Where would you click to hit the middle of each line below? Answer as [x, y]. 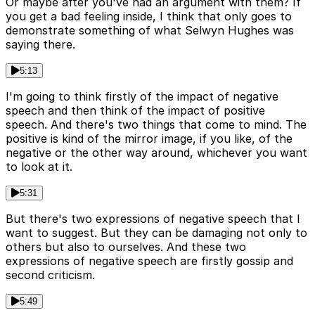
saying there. [40, 45]
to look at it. [39, 167]
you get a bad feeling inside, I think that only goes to [149, 17]
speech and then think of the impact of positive [135, 111]
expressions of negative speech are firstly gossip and [149, 261]
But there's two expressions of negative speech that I [153, 219]
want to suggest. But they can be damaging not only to [156, 233]
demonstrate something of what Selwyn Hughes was [150, 31]
